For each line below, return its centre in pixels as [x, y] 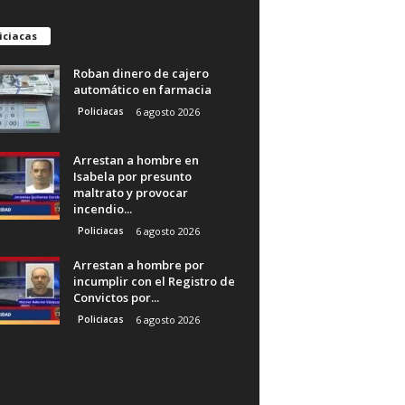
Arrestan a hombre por [138, 264]
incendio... [102, 208]
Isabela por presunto [132, 176]
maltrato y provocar [130, 192]
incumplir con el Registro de [154, 281]
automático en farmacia [142, 89]
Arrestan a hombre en [136, 160]
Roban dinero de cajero [141, 73]
